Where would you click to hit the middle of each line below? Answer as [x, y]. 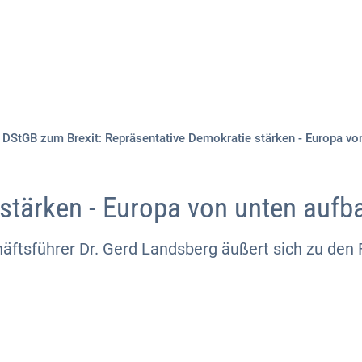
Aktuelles [93, 60]
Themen [192, 60]
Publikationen [304, 60]
